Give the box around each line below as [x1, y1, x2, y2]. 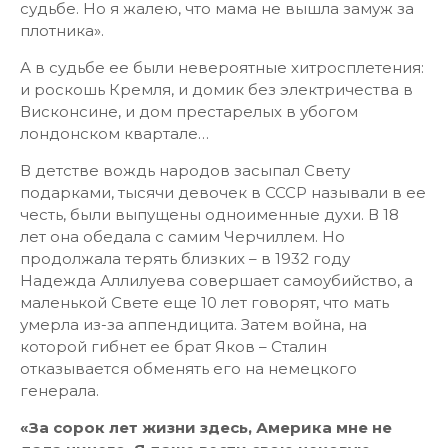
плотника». [20, 21, 104, 40]
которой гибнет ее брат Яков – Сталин [20, 337, 327, 356]
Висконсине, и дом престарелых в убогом [20, 102, 358, 121]
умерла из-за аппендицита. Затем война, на [20, 315, 367, 334]
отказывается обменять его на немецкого [20, 359, 357, 378]
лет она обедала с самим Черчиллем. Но [20, 227, 345, 246]
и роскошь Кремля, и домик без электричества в [20, 80, 413, 99]
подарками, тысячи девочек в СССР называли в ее [20, 183, 426, 202]
